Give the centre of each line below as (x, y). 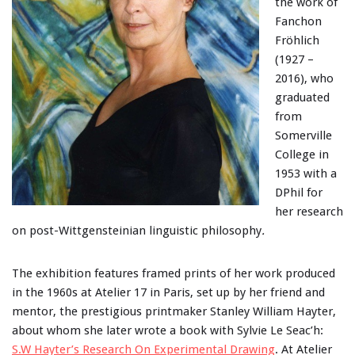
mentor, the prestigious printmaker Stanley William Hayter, (174, 311)
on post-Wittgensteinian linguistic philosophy (137, 231)
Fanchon (298, 21)
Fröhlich (297, 40)
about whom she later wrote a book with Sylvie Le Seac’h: (168, 330)
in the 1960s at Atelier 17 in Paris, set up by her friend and (168, 292)
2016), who (304, 78)
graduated (302, 97)
